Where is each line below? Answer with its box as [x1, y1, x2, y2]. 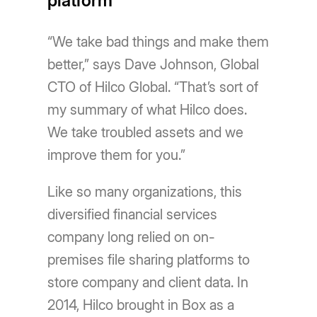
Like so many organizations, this [47, 183, 243, 200]
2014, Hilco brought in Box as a [47, 296, 235, 313]
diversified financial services [47, 206, 218, 223]
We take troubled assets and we [47, 124, 244, 141]
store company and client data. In [47, 274, 249, 291]
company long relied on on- [47, 229, 216, 246]
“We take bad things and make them [47, 33, 270, 50]
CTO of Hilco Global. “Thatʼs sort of [47, 79, 259, 96]
